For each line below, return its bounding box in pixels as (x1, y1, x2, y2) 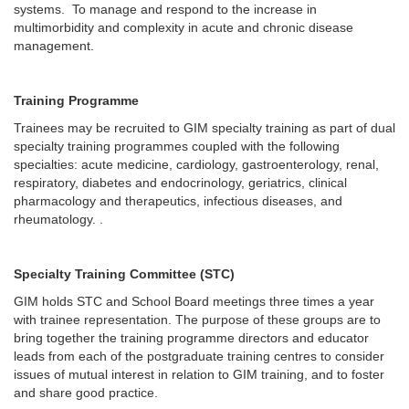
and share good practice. (14, 385, 162, 400)
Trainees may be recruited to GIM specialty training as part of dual (14, 121, 395, 135)
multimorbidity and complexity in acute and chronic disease (14, 20, 353, 35)
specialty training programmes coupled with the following (14, 139, 340, 153)
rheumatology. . (14, 212, 107, 226)
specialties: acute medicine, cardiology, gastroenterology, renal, (14, 157, 379, 172)
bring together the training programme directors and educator (14, 330, 369, 345)
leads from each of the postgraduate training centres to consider (14, 349, 384, 363)
